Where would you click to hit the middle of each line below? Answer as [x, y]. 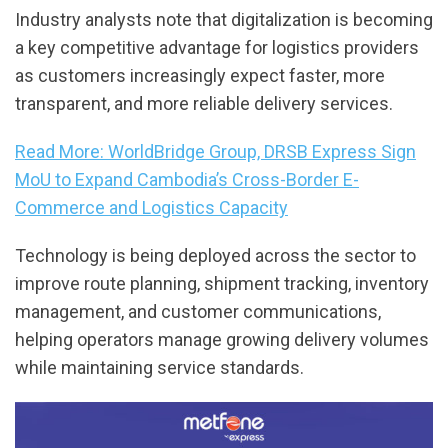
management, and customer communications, [198, 312]
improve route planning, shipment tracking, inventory [222, 284]
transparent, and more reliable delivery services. [204, 104]
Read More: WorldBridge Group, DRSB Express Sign [215, 152]
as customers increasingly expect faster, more [200, 76]
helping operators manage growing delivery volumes [222, 340]
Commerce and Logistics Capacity [151, 208]
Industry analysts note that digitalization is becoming [224, 20]
